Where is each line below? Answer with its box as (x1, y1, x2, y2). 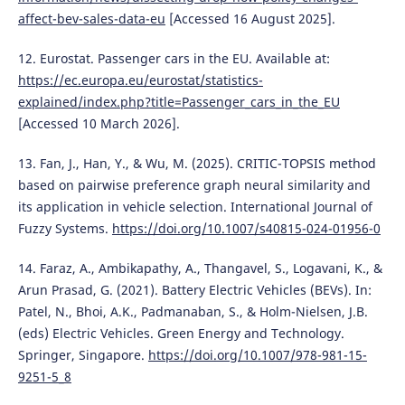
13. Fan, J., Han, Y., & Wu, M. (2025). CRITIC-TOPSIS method (17, 155, 376, 173)
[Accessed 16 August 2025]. (165, 10, 335, 28)
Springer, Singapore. (17, 346, 148, 364)
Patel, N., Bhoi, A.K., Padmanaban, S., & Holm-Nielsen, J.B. (17, 303, 368, 321)
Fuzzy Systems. (17, 220, 112, 238)
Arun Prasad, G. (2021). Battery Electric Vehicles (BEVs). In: (17, 281, 372, 299)
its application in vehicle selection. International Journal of (17, 198, 372, 216)
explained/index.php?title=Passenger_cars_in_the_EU (17, 93, 340, 111)
